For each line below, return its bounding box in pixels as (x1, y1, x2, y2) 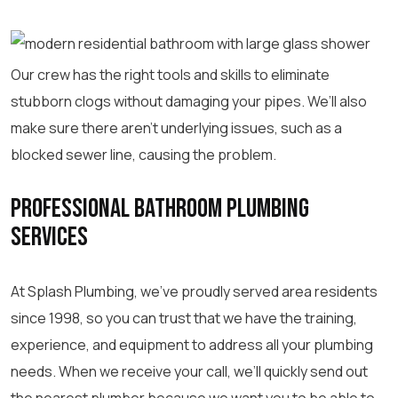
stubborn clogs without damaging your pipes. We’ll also (11, 92, 367, 111)
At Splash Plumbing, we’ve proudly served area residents (11, 282, 378, 301)
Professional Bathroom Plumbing (11, 193, 309, 225)
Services (11, 221, 88, 253)
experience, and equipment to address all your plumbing (11, 335, 373, 354)
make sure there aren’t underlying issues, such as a (11, 118, 342, 138)
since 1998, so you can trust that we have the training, (11, 308, 357, 328)
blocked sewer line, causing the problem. (11, 145, 276, 164)
